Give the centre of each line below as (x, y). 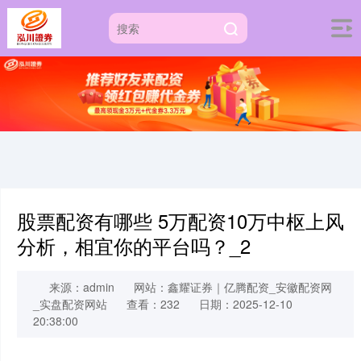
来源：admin (82, 287)
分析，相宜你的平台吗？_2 (134, 246)
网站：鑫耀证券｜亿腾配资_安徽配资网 (233, 287)
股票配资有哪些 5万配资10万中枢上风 (180, 221)
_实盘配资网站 (70, 304)
